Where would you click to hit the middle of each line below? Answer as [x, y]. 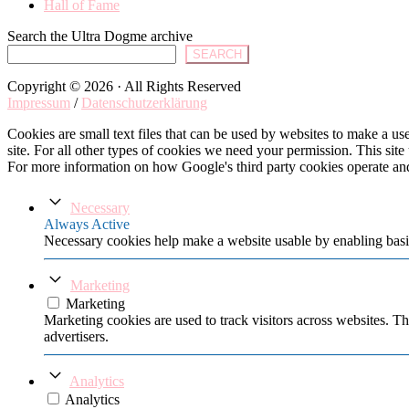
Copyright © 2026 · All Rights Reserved [124, 86]
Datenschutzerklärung [144, 102]
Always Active [87, 224]
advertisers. [76, 336]
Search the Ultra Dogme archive [100, 36]
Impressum [39, 102]
